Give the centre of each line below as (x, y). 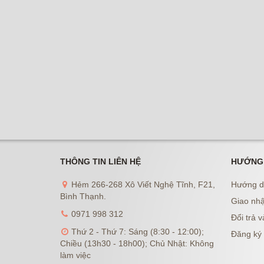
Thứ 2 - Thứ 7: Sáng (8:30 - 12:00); (136, 231)
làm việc (75, 255)
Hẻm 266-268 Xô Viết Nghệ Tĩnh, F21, (142, 184)
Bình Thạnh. (83, 196)
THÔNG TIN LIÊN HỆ (100, 161)
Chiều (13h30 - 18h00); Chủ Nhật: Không (137, 243)
